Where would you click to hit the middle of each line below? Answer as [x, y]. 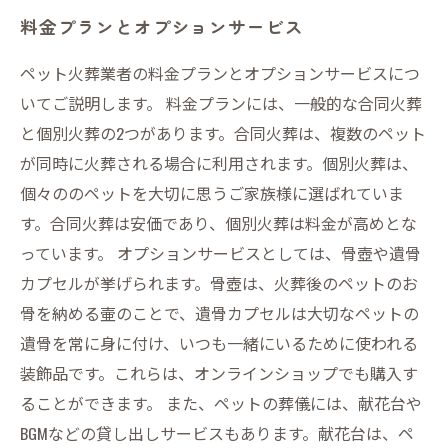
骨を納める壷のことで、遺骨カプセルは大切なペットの [219, 313]
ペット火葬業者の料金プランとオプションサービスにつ [220, 73]
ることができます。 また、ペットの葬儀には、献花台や [221, 403]
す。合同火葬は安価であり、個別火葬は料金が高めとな [218, 223]
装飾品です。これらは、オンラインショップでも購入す [219, 373]
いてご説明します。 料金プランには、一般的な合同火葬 [221, 103]
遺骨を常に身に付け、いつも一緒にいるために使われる [219, 343]
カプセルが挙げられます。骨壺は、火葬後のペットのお [219, 283]
